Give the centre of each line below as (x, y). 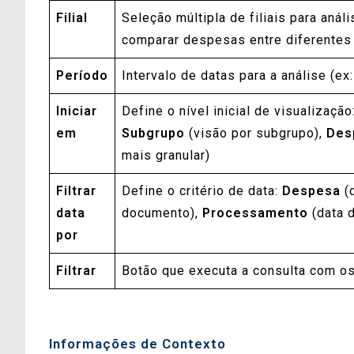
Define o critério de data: (202, 190)
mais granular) (166, 155)
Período (82, 75)
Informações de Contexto (137, 343)
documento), (162, 213)
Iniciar (77, 111)
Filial (72, 17)
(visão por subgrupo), (256, 133)
